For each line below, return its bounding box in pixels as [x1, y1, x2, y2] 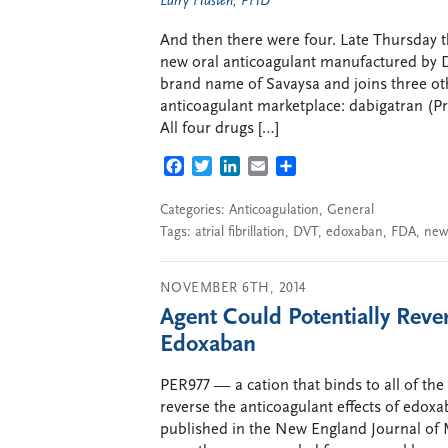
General [327, 203, 374, 218]
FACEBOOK [184, 160, 263, 176]
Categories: [160, 203, 229, 218]
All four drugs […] [160, 120, 279, 137]
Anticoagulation [229, 203, 319, 218]
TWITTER [212, 160, 276, 176]
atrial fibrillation [195, 225, 285, 240]
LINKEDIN [240, 160, 311, 176]
